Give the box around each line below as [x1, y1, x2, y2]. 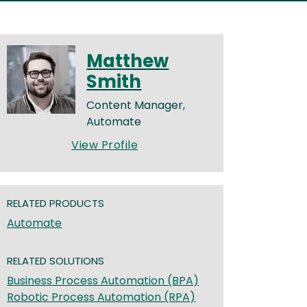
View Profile [71, 137, 138, 153]
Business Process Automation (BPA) [7, 273, 199, 289]
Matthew [86, 49, 169, 73]
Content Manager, [86, 97, 186, 113]
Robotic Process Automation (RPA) [7, 289, 196, 306]
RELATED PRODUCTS [7, 196, 105, 211]
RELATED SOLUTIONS [7, 254, 105, 269]
